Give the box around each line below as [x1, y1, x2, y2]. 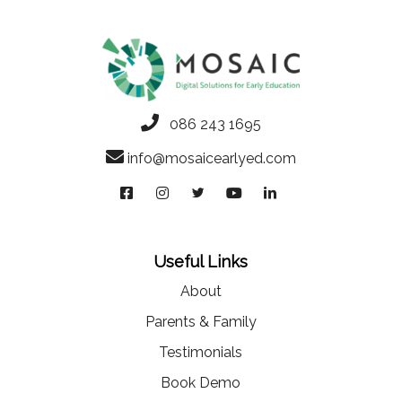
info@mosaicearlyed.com [127, 149, 296, 167]
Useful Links [153, 251, 249, 271]
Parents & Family [144, 312, 257, 330]
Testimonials [159, 343, 243, 361]
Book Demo [161, 373, 241, 391]
